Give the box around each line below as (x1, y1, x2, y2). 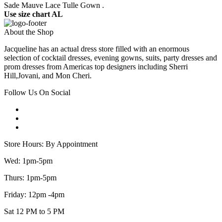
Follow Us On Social (4, 88, 70, 97)
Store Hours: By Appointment (4, 140, 98, 149)
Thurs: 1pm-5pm (4, 173, 56, 182)
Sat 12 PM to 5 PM (4, 207, 64, 216)
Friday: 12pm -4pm (4, 190, 64, 199)
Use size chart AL (4, 10, 63, 19)
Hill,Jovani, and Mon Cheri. (4, 71, 92, 80)
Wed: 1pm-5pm (4, 157, 53, 166)
